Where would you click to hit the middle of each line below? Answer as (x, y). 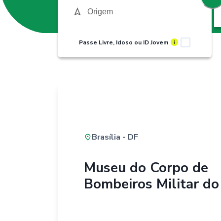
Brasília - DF (115, 137)
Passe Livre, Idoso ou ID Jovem (124, 42)
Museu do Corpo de (146, 167)
